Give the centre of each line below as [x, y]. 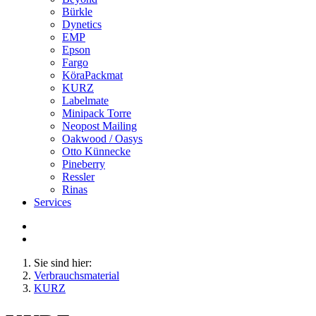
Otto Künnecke [96, 151]
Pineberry [84, 164]
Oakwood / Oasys [102, 139]
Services [53, 202]
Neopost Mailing [99, 126]
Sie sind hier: [63, 263]
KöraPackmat [92, 75]
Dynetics [82, 24]
